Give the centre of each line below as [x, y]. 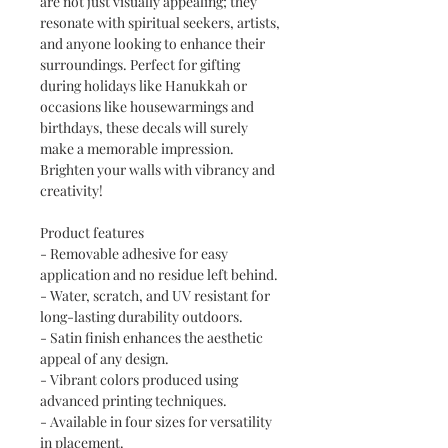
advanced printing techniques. [133, 400]
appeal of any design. [104, 358]
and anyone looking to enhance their [152, 43]
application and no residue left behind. [159, 274]
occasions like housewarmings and [147, 106]
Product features [92, 232]
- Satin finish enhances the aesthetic [151, 337]
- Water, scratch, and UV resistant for [155, 295]
